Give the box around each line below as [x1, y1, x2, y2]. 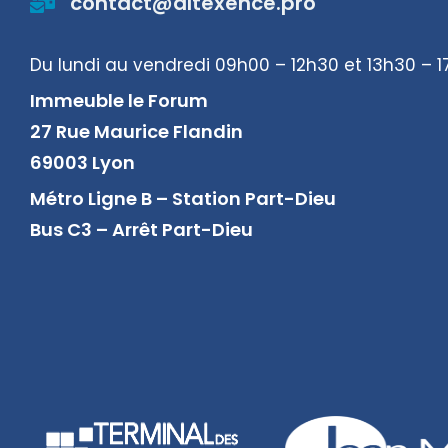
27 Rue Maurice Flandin [30, 119, 243, 144]
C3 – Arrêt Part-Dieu [67, 217, 253, 242]
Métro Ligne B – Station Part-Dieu [30, 186, 336, 211]
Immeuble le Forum [30, 88, 208, 113]
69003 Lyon [30, 150, 135, 175]
